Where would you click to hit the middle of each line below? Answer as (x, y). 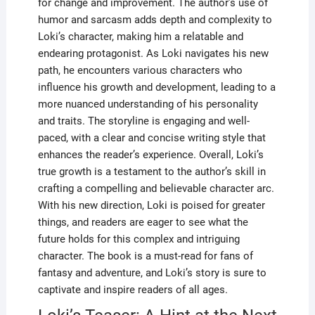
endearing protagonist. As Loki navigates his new (153, 54)
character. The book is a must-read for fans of (145, 256)
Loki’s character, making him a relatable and (140, 37)
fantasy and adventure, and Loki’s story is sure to (152, 273)
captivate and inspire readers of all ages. (133, 290)
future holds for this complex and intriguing (139, 239)
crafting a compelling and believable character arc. (156, 189)
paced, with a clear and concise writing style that (152, 138)
